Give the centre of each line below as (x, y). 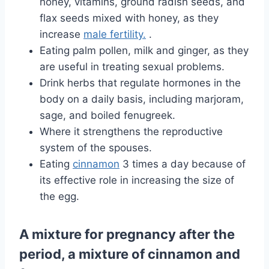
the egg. (59, 197)
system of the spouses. (96, 148)
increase (62, 35)
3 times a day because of (183, 164)
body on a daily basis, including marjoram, (142, 99)
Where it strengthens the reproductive (131, 132)
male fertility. (115, 35)
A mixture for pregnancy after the (127, 234)
